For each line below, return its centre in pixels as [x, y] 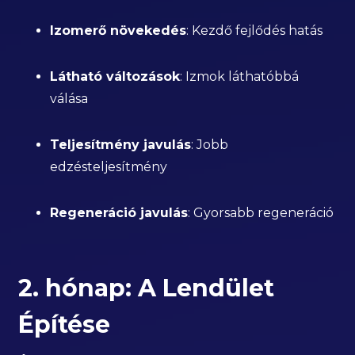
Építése [65, 324]
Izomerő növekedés [118, 31]
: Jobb [210, 145]
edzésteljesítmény [109, 167]
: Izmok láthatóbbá [240, 76]
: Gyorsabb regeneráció [261, 213]
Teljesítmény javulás [121, 145]
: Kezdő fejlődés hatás [255, 31]
